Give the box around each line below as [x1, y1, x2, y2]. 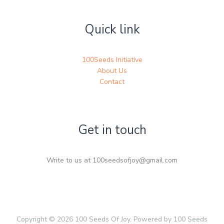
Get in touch [77, 121, 146, 138]
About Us [97, 65, 127, 75]
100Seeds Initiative [81, 54, 142, 64]
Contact [99, 76, 124, 86]
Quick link [84, 20, 140, 38]
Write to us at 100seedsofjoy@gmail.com [46, 155, 177, 165]
